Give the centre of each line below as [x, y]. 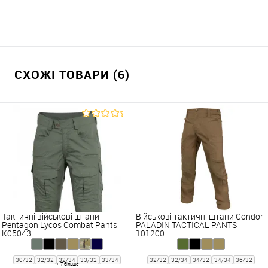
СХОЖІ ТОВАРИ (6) [72, 75]
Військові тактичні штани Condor [200, 217]
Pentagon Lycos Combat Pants [60, 225]
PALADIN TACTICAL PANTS [186, 225]
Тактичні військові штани [51, 217]
